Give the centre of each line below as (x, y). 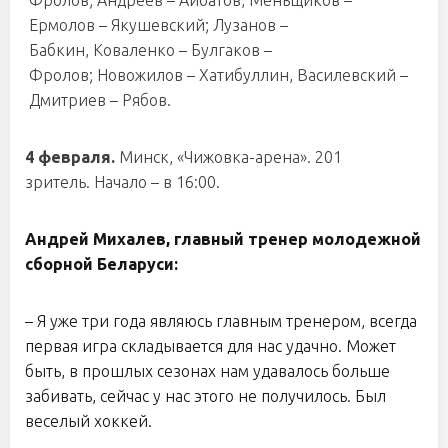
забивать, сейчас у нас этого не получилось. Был (205, 396)
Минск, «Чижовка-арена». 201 (230, 157)
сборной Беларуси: (101, 264)
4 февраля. (72, 157)
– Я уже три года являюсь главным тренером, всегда (221, 321)
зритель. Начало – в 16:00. (122, 182)
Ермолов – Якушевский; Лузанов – (156, 25)
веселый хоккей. (88, 421)
